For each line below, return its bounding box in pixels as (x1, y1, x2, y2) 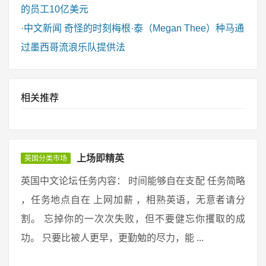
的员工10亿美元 (21, 4, 88, 14)
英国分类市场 (24, 154, 67, 163)
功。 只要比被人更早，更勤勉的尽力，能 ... (21, 233, 204, 243)
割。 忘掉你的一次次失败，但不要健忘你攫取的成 (21, 214, 245, 224)
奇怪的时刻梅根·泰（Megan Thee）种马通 (64, 23, 244, 33)
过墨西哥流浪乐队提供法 (21, 42, 125, 52)
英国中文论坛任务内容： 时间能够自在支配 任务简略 (21, 176, 245, 186)
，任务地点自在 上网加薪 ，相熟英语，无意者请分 (21, 195, 245, 205)
